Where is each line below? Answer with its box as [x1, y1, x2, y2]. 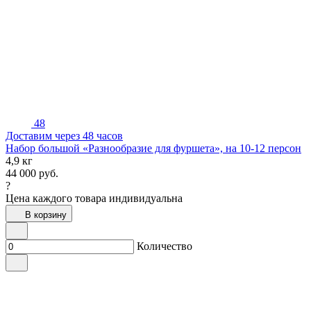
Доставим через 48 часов [6, 130, 123, 142]
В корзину [25, 210, 67, 221]
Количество [137, 240, 192, 253]
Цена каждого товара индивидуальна [6, 192, 183, 205]
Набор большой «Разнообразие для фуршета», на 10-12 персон [6, 142, 301, 155]
